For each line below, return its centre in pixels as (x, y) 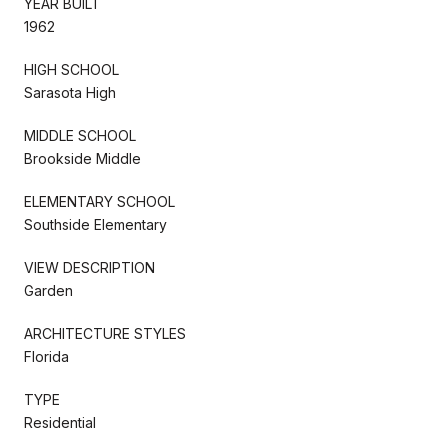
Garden (48, 290)
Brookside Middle (82, 158)
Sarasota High (70, 92)
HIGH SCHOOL (71, 69)
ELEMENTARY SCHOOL (99, 201)
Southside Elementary (95, 224)
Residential (60, 422)
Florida (46, 356)
